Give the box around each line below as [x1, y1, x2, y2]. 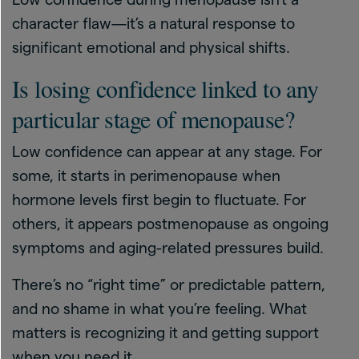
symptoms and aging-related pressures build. [12, 239, 324, 256]
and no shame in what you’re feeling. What [12, 300, 307, 317]
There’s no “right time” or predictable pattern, [12, 276, 325, 293]
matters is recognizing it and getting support [12, 324, 319, 341]
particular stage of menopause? [12, 102, 294, 135]
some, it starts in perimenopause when [12, 167, 280, 184]
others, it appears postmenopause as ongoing [12, 215, 329, 232]
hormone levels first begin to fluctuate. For [12, 191, 306, 208]
